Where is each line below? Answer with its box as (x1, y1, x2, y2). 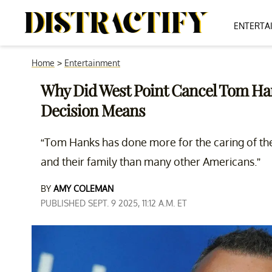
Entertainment (64, 58, 120, 68)
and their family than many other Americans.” (41, 155, 260, 168)
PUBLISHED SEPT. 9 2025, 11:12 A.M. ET (41, 198, 187, 208)
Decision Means (41, 100, 145, 121)
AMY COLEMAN (53, 183, 114, 194)
